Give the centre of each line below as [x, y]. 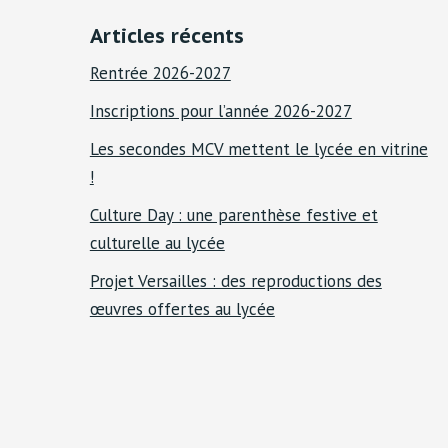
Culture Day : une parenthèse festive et [233, 215]
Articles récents [166, 36]
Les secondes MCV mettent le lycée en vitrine [258, 149]
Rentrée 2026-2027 [160, 73]
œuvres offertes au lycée [182, 309]
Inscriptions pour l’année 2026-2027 [220, 111]
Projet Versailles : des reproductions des [235, 281]
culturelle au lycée [157, 243]
